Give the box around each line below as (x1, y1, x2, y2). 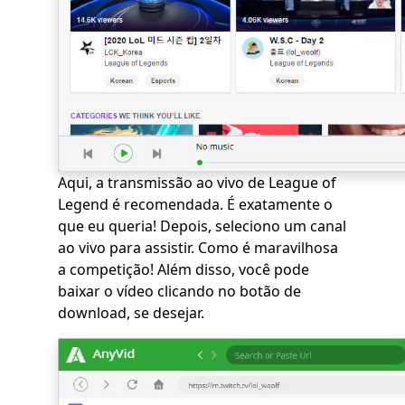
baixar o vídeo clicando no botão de (58, 281, 301, 302)
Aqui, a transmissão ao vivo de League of (58, 173, 336, 193)
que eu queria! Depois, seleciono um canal (58, 216, 346, 237)
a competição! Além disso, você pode (58, 259, 309, 280)
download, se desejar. (58, 303, 204, 324)
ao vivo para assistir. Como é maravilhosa (58, 238, 338, 259)
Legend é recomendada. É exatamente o (58, 194, 333, 215)
